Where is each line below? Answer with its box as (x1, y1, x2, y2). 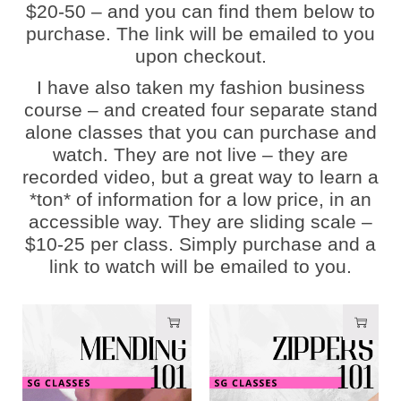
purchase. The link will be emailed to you (26, 23, 375, 44)
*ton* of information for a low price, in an (30, 189, 371, 209)
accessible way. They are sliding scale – (29, 211, 372, 232)
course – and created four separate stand (23, 99, 378, 120)
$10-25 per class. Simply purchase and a (25, 234, 376, 254)
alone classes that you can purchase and (24, 122, 377, 142)
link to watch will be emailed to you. (49, 256, 352, 277)
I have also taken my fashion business (36, 77, 365, 98)
